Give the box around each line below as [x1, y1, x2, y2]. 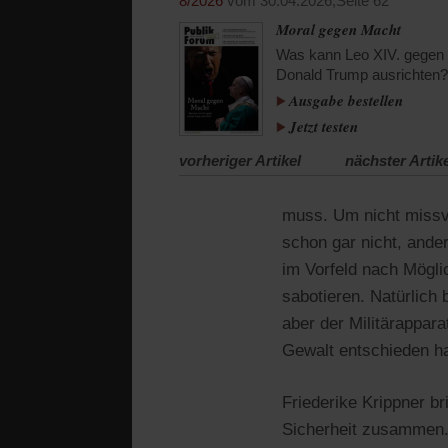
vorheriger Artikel [179, 151, 301, 169]
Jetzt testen [288, 116, 358, 137]
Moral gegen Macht [275, 19, 401, 40]
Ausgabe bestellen [288, 90, 403, 111]
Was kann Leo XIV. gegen [275, 46, 444, 63]
